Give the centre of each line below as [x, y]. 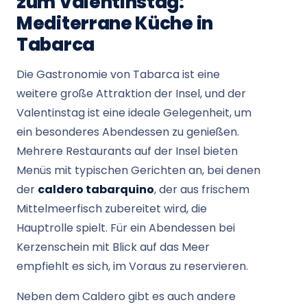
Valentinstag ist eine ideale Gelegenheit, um [134, 113]
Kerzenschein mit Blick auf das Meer [113, 247]
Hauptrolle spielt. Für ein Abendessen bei [126, 228]
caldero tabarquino [96, 189]
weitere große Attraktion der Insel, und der [131, 94]
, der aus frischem [202, 189]
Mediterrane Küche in [115, 23]
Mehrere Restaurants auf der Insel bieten [127, 151]
